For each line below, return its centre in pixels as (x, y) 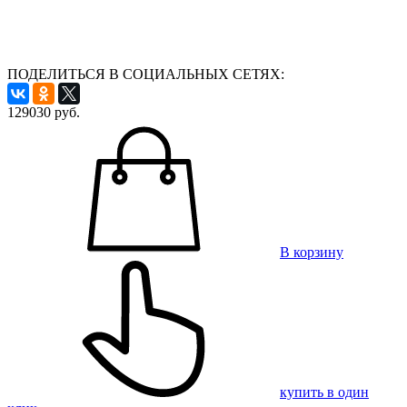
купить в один (324, 392)
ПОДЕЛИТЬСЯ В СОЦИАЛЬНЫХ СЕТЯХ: (146, 74)
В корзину (312, 252)
